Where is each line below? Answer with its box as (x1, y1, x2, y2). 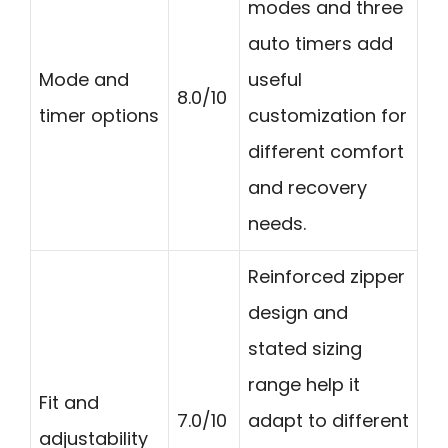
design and (248, 300, 348, 326)
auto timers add (248, 31, 393, 57)
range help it (248, 372, 360, 398)
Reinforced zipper (248, 264, 405, 290)
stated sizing (248, 336, 362, 362)
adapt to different (248, 408, 409, 434)
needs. (248, 211, 306, 237)
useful (248, 67, 302, 93)
